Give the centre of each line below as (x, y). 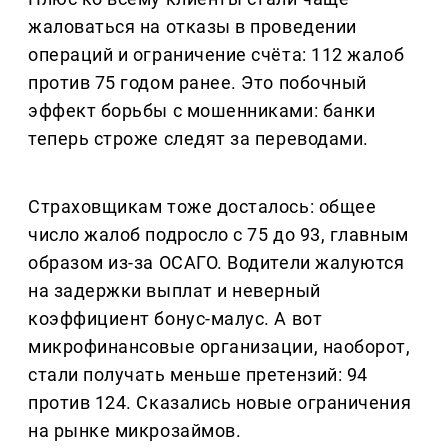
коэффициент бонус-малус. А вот (175, 318)
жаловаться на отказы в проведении (192, 26)
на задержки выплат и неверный (174, 290)
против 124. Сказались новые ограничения (220, 402)
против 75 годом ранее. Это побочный (197, 82)
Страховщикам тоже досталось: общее (202, 206)
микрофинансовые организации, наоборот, (219, 346)
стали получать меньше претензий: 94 (198, 374)
